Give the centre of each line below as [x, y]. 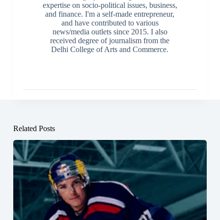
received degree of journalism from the [110, 40]
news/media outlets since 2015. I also [110, 31]
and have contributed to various [110, 23]
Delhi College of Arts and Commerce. [110, 49]
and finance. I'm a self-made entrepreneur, [110, 14]
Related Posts [34, 128]
